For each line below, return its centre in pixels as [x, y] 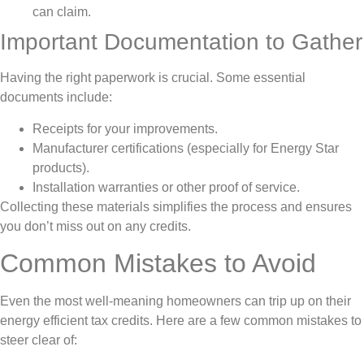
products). [61, 167]
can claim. [62, 12]
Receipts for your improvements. [125, 128]
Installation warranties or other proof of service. [166, 187]
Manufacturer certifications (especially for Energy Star [186, 148]
